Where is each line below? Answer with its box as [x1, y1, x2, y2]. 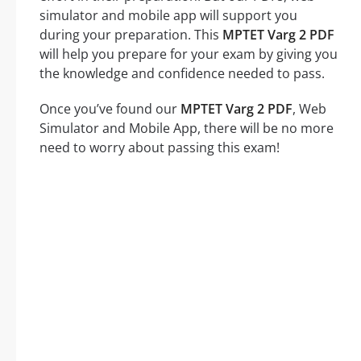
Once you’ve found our [39, 99, 180, 118]
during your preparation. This [39, 25, 222, 44]
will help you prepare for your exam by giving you [39, 44, 338, 63]
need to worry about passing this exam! [39, 138, 280, 156]
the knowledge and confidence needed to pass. [39, 64, 325, 82]
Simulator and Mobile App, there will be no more [39, 118, 334, 137]
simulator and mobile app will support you [39, 6, 297, 24]
